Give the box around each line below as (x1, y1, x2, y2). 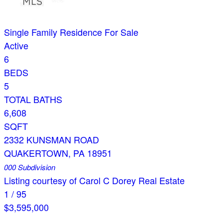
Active (4, 39, 28, 52)
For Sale (105, 25, 138, 39)
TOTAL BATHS (4, 93, 62, 106)
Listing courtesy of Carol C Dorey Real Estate (4, 174, 185, 187)
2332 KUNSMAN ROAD (4, 133, 99, 146)
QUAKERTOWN (4, 146, 68, 160)
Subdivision (16, 162, 55, 173)
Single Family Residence (4, 25, 102, 39)
